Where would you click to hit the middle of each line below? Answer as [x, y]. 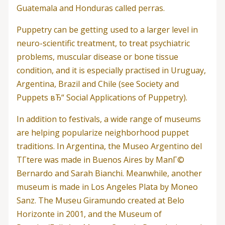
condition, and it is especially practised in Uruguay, [111, 70]
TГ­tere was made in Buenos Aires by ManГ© [100, 159]
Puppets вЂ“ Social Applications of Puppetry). [102, 97]
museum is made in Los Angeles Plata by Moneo [107, 187]
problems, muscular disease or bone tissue [97, 57]
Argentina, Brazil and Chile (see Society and [97, 84]
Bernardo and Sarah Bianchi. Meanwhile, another [109, 173]
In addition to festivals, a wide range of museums [108, 119]
